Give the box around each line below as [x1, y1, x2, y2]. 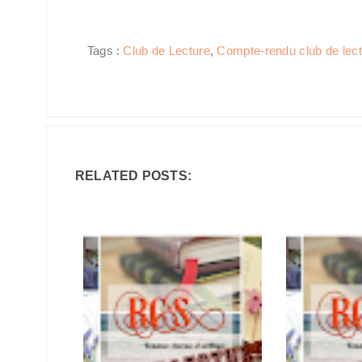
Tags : [87, 44, 124, 58]
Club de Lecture [123, 44, 210, 58]
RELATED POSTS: [75, 169, 192, 183]
